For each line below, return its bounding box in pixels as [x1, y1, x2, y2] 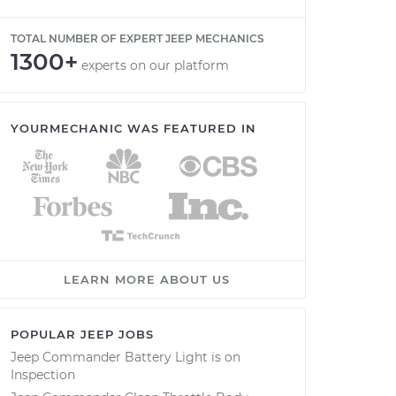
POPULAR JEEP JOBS [11, 327, 154, 341]
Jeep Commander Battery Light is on [11, 349, 240, 365]
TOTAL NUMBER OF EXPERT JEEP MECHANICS [11, 32, 264, 45]
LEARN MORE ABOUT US [64, 272, 230, 286]
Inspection [11, 367, 75, 383]
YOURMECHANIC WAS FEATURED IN [11, 121, 256, 135]
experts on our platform [81, 57, 229, 73]
